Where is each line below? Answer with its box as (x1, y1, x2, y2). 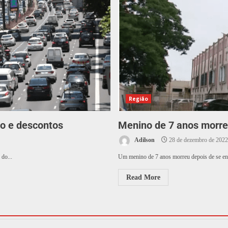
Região (128, 95, 149, 102)
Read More (126, 174, 160, 181)
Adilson (133, 136, 155, 144)
